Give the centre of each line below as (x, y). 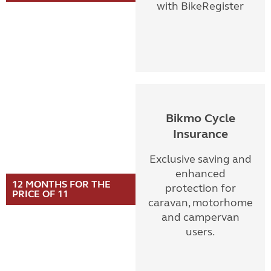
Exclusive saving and (200, 159)
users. (200, 232)
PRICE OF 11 (40, 194)
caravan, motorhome (200, 203)
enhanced (200, 174)
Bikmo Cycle (200, 118)
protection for (200, 188)
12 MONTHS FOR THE (61, 184)
